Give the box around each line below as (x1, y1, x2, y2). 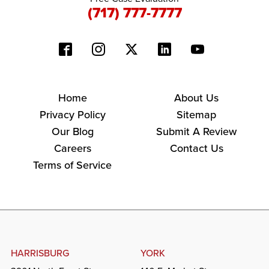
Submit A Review (156, 124, 237, 140)
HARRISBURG (10, 246, 69, 261)
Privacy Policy (39, 107, 106, 123)
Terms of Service (33, 157, 112, 174)
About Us (174, 90, 219, 106)
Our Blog (51, 124, 94, 140)
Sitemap (177, 107, 217, 123)
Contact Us (169, 141, 223, 157)
